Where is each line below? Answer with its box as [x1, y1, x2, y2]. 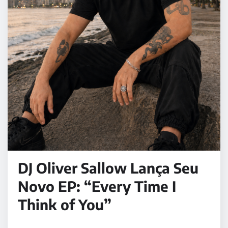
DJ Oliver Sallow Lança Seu [18, 158, 198, 177]
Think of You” [18, 195, 111, 213]
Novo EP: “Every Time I [18, 177, 176, 195]
